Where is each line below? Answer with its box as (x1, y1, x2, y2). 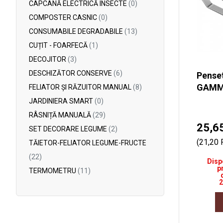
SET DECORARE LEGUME (29, 125, 109, 133)
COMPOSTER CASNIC (29, 13, 99, 21)
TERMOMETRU (29, 167, 78, 175)
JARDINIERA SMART (29, 97, 95, 105)
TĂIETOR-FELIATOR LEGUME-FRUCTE (29, 139, 146, 147)
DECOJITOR (29, 55, 68, 63)
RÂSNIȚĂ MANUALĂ (29, 111, 93, 119)
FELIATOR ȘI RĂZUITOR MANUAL (29, 83, 133, 91)
